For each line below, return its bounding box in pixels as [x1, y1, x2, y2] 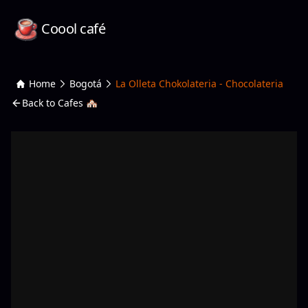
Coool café [41, 19, 105, 38]
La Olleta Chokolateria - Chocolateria [115, 77, 283, 90]
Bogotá [69, 77, 102, 90]
